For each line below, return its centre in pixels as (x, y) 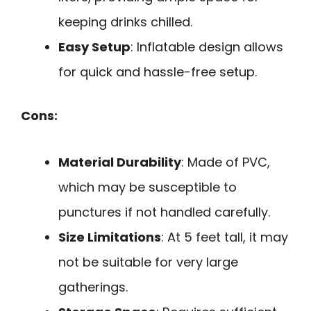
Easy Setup (94, 47)
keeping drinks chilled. (125, 22)
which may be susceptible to (148, 187)
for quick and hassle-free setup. (158, 72)
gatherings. (93, 287)
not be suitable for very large (148, 262)
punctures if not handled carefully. (164, 212)
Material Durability (120, 162)
